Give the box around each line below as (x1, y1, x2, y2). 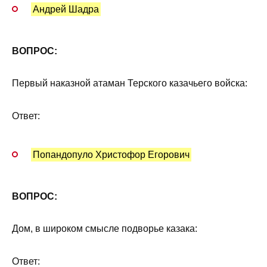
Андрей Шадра (33, 4, 100, 15)
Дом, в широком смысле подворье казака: (12, 223, 197, 234)
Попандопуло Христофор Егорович (33, 149, 190, 160)
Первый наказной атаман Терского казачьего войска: (12, 78, 247, 89)
